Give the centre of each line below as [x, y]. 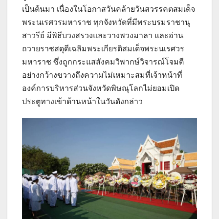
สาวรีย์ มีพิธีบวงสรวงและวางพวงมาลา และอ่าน [103, 35]
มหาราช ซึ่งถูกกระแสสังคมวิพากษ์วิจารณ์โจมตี [103, 62]
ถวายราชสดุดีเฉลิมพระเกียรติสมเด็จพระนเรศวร [103, 48]
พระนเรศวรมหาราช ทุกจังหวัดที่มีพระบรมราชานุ [106, 22]
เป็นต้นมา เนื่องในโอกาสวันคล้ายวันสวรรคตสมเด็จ [109, 9]
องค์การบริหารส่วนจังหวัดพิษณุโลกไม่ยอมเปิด [101, 88]
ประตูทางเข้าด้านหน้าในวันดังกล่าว [82, 101]
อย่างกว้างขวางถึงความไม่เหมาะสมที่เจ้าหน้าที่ [102, 75]
